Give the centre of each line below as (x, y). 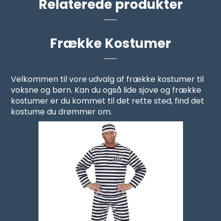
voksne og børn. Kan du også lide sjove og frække (106, 90)
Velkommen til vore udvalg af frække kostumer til (108, 79)
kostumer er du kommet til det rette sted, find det (108, 101)
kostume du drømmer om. (62, 112)
